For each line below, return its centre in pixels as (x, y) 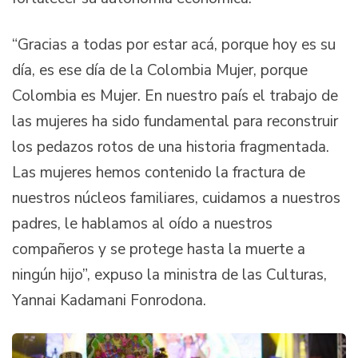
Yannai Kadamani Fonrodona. (109, 300)
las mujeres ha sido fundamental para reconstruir (175, 121)
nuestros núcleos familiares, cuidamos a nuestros (176, 198)
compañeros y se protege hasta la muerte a (159, 249)
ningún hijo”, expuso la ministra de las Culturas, (169, 274)
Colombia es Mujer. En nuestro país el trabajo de (175, 95)
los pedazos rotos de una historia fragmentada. (171, 147)
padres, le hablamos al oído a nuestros (142, 223)
